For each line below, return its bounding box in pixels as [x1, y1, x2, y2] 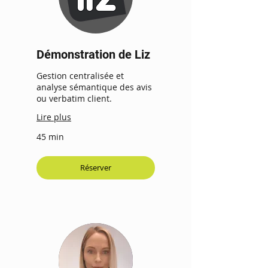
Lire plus [36, 111, 71, 123]
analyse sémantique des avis [36, 81, 152, 93]
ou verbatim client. [36, 93, 112, 105]
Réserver [80, 162, 111, 173]
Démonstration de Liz [36, 47, 150, 62]
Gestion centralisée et [36, 70, 124, 82]
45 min [36, 131, 64, 143]
